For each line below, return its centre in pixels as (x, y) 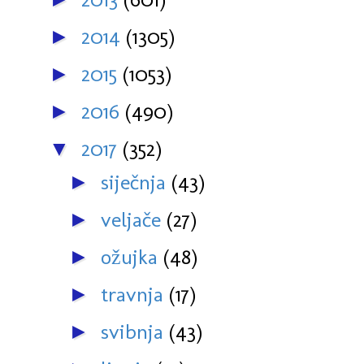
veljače (134, 220)
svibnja (135, 332)
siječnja (136, 182)
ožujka (132, 257)
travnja (135, 295)
